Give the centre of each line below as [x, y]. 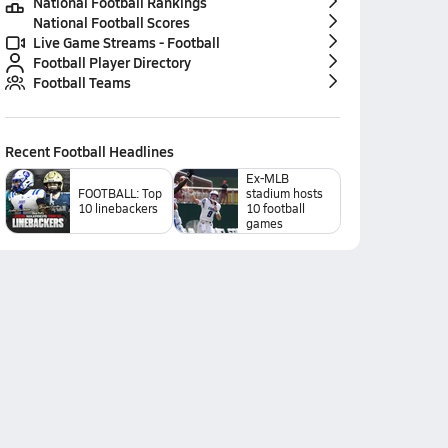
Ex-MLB [267, 178]
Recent [28, 151]
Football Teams [81, 82]
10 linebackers [117, 208]
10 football [275, 208]
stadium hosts [284, 193]
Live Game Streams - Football [126, 42]
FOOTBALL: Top [119, 193]
